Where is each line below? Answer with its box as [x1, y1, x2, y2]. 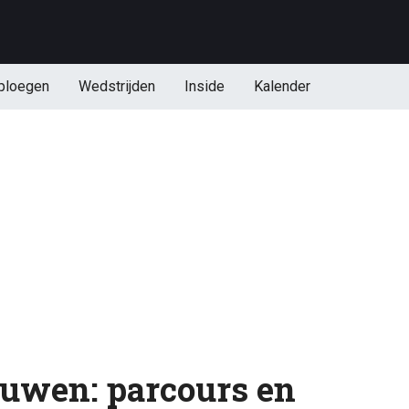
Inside [184, 78, 225, 95]
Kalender [253, 78, 310, 95]
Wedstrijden [78, 78, 155, 95]
